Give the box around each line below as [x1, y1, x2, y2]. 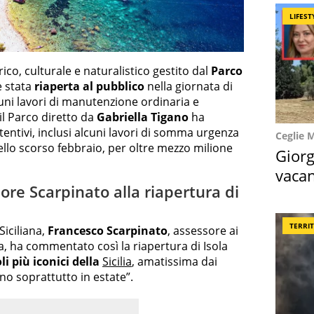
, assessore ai [168, 222, 238, 238]
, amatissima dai [132, 253, 217, 269]
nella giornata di [144, 78, 233, 95]
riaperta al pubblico [32, 78, 144, 95]
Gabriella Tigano [97, 109, 189, 125]
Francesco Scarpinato [48, 222, 168, 238]
